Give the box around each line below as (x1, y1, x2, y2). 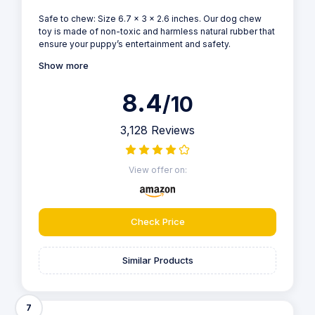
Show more (39, 60, 89, 72)
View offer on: (128, 165, 187, 176)
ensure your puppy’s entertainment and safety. (39, 38, 231, 49)
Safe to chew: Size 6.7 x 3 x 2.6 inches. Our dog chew (39, 13, 262, 24)
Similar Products (122, 255, 193, 266)
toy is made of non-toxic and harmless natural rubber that (39, 25, 275, 37)
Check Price (130, 216, 185, 228)
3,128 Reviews (120, 123, 195, 138)
